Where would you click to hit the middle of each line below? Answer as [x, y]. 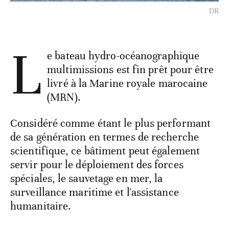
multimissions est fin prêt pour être [130, 69]
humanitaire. [41, 206]
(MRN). [64, 97]
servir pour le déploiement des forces [97, 164]
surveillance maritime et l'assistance [95, 192]
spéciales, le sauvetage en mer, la [87, 178]
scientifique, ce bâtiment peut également [105, 151]
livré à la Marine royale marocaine [128, 83]
